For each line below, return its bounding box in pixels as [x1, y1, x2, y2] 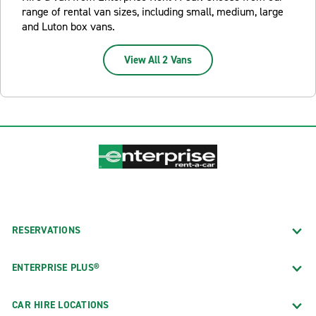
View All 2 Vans [124, 53, 192, 67]
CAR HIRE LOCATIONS [12, 298, 109, 312]
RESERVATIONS [12, 223, 80, 237]
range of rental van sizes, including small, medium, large [22, 4, 284, 19]
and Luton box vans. [22, 19, 115, 34]
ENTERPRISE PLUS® [12, 260, 99, 274]
